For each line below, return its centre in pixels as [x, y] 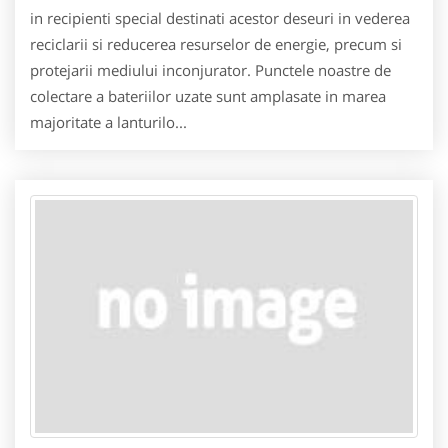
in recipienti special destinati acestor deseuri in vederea [220, 18]
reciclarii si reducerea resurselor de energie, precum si [216, 44]
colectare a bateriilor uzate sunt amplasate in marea [208, 96]
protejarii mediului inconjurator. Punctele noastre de [210, 70]
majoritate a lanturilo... [108, 122]
